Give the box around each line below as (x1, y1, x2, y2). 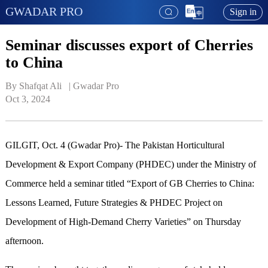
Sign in (229, 7, 257, 17)
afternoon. (5, 236, 44, 246)
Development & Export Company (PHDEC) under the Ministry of (5, 159, 256, 170)
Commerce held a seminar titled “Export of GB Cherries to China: (5, 178, 254, 189)
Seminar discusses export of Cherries (5, 36, 253, 54)
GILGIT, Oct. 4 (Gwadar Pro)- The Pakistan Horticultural (5, 140, 224, 151)
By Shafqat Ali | (5, 81, 73, 92)
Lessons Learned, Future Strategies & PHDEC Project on (5, 197, 223, 208)
